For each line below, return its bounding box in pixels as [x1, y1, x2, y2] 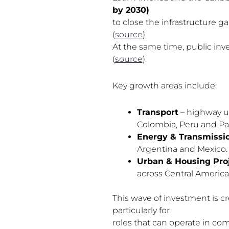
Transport [136, 107, 178, 117]
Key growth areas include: [112, 80, 217, 90]
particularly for [112, 205, 170, 215]
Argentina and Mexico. [136, 144, 227, 154]
